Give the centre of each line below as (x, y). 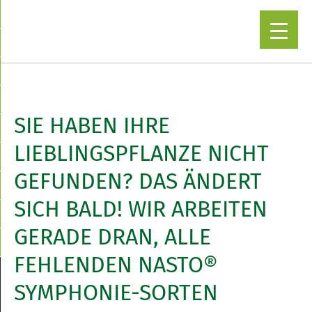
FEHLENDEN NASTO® (116, 265)
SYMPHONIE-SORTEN (116, 292)
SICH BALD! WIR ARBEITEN (141, 209)
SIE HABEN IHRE (92, 125)
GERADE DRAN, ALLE (112, 237)
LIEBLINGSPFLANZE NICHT (141, 153)
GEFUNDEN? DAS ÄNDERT (138, 181)
